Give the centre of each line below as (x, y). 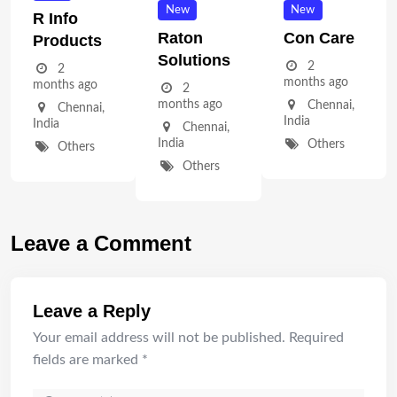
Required (316, 338)
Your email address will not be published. (159, 338)
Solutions (195, 61)
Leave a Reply (92, 311)
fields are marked (87, 360)
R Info (55, 19)
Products (67, 41)
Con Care (319, 39)
